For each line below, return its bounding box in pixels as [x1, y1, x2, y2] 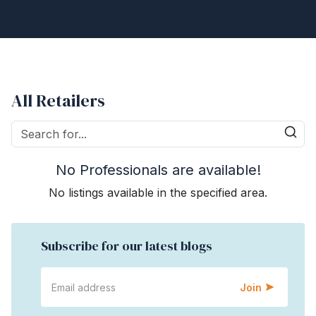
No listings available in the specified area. [49, 186, 267, 200]
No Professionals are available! [55, 162, 261, 178]
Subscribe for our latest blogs [41, 237, 212, 255]
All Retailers [11, 89, 105, 112]
